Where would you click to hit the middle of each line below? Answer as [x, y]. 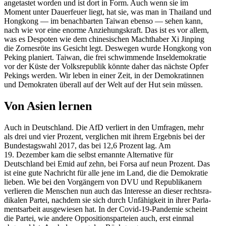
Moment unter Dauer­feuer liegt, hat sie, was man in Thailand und [108, 12]
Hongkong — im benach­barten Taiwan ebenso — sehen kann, [103, 21]
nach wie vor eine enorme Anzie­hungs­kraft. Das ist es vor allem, [106, 30]
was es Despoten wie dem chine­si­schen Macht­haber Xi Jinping [104, 39]
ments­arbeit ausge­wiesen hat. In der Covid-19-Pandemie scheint [106, 209]
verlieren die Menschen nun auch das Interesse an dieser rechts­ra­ [108, 191]
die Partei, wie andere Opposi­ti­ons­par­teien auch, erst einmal [99, 218]
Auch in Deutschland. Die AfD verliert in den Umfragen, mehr [104, 128]
